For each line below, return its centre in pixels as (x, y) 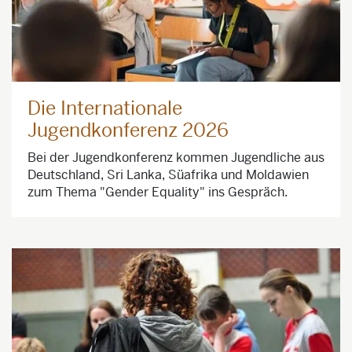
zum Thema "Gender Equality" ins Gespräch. (158, 192)
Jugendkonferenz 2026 (128, 131)
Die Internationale (105, 109)
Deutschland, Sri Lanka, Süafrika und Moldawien (168, 175)
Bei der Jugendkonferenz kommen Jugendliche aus (176, 158)
